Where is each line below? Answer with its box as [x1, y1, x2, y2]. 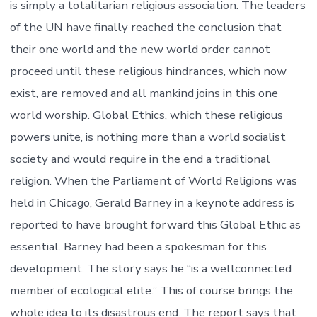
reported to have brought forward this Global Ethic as [9, 217, 301, 234]
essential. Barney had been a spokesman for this [9, 238, 267, 255]
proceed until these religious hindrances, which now [9, 63, 287, 80]
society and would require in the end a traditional [9, 151, 270, 168]
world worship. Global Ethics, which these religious [9, 107, 283, 124]
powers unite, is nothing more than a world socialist [9, 129, 286, 146]
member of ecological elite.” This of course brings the [9, 282, 293, 299]
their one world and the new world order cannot [9, 41, 270, 58]
